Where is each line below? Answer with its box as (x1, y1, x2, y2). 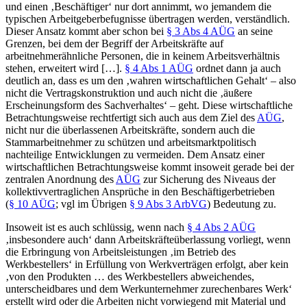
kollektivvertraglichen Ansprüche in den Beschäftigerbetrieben (5, 185, 275, 197)
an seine (235, 25, 273, 37)
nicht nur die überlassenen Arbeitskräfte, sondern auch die (5, 123, 255, 136)
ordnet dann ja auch (193, 62, 281, 74)
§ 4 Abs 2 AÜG (187, 221, 256, 233)
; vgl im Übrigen (56, 197, 130, 210)
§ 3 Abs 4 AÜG (167, 25, 235, 37)
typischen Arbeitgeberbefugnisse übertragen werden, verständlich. (5, 12, 290, 25)
